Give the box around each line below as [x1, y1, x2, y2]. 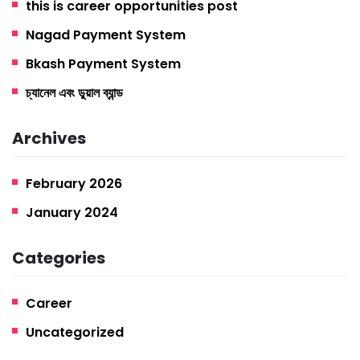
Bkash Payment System [26, 54, 181, 73]
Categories [12, 246, 105, 269]
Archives [12, 126, 86, 149]
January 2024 [26, 202, 118, 222]
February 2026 [26, 174, 122, 193]
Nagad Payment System [26, 25, 186, 44]
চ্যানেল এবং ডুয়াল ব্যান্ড [26, 83, 123, 102]
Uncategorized [26, 322, 124, 342]
